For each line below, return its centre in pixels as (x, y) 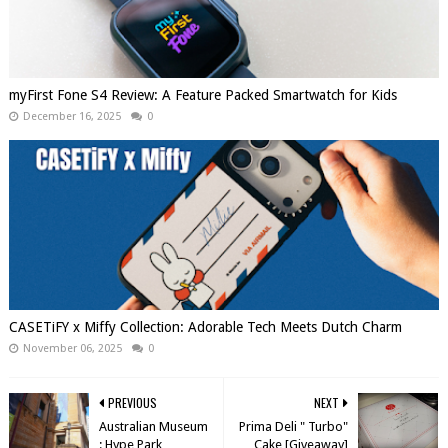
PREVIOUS (132, 402)
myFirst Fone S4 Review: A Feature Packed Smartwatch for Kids (202, 94)
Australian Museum (153, 426)
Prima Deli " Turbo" (294, 426)
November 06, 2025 (72, 348)
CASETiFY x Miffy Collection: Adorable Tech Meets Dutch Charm (205, 326)
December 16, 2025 (71, 116)
